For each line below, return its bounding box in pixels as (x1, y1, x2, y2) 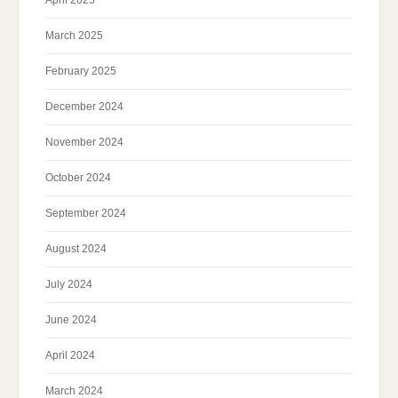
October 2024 (45, 171, 111, 185)
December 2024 (45, 100, 123, 114)
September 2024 (45, 207, 126, 220)
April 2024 (45, 349, 95, 362)
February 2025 (45, 65, 116, 78)
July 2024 (45, 278, 92, 291)
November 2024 (45, 136, 123, 149)
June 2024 (45, 314, 97, 327)
